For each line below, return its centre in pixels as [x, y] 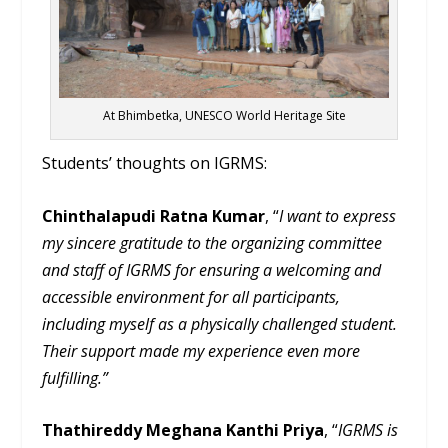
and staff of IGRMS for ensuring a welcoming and [212, 269]
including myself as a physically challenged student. [220, 323]
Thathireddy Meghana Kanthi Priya [183, 430]
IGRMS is [368, 430]
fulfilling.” [75, 377]
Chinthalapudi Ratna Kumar [154, 215]
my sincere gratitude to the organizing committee [212, 242]
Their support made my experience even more [201, 350]
